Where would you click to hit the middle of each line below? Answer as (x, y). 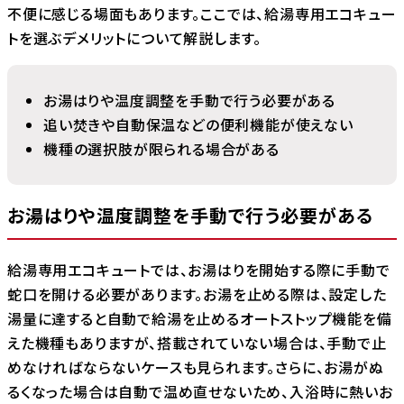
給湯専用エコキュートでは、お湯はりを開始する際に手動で (199, 269)
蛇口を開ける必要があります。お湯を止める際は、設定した (197, 294)
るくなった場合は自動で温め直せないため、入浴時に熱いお (200, 391)
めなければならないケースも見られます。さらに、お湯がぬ (196, 367)
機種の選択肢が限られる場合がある (161, 148)
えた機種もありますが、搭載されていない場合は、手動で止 (197, 342)
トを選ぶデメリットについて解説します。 (135, 37)
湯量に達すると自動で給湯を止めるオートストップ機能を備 (200, 318)
